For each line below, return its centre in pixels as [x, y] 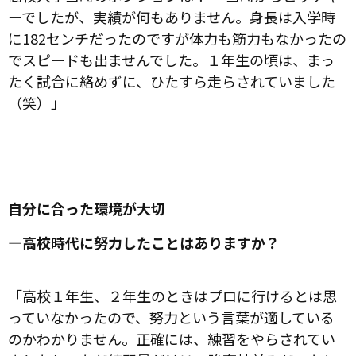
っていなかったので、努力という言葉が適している [171, 317]
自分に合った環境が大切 [87, 208]
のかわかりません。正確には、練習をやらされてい [172, 338]
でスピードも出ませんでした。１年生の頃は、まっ [171, 59]
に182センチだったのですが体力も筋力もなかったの [177, 38]
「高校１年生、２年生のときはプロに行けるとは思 [172, 295]
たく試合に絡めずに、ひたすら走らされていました [172, 81]
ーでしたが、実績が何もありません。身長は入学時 [172, 16]
